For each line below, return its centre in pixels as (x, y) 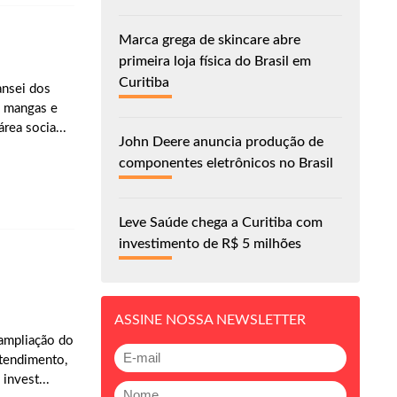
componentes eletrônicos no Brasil (226, 163)
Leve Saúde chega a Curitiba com (220, 222)
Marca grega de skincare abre (209, 40)
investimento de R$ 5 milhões (210, 244)
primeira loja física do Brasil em (214, 61)
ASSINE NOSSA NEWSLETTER (210, 320)
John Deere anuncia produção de (221, 142)
